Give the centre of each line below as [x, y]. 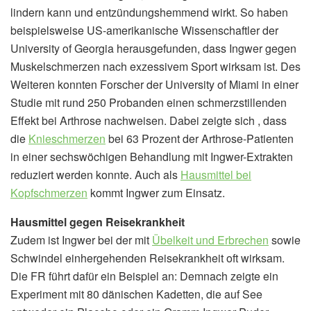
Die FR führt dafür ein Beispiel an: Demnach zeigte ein [144, 276]
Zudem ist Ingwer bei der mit [81, 239]
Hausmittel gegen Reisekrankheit [98, 221]
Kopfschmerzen [49, 192]
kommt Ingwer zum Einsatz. [156, 192]
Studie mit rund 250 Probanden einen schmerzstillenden [149, 102]
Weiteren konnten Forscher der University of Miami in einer [154, 84]
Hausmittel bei [216, 174]
